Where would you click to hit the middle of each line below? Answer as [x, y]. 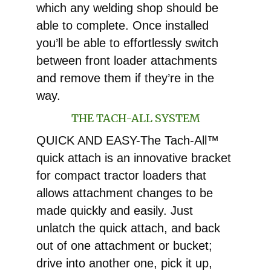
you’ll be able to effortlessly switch [127, 43]
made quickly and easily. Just [115, 210]
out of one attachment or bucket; [124, 245]
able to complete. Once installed [122, 25]
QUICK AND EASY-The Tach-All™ [128, 140]
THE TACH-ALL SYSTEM [135, 118]
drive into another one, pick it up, [124, 263]
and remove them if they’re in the [125, 78]
